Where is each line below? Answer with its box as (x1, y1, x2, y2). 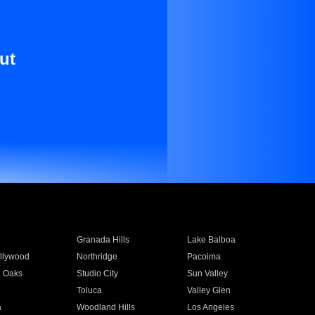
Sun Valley (187, 269, 229, 278)
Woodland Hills (76, 302, 135, 312)
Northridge (76, 252, 117, 262)
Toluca (76, 285, 102, 295)
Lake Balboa (187, 235, 236, 245)
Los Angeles (187, 302, 235, 312)
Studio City (76, 269, 118, 278)
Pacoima (187, 252, 221, 262)
